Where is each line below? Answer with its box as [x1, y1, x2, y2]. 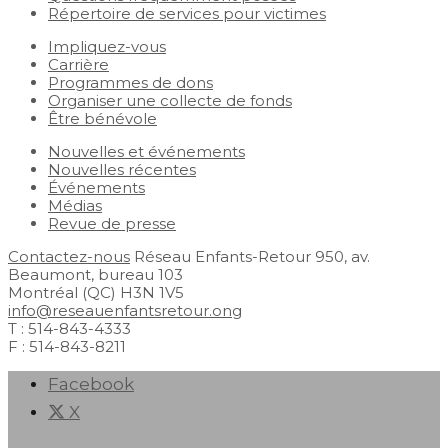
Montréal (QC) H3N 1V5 [8, 283, 184, 302]
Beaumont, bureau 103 [8, 265, 183, 284]
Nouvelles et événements [48, 142, 245, 161]
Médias [48, 196, 102, 215]
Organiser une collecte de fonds [48, 91, 292, 110]
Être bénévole [48, 109, 157, 128]
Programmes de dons [48, 73, 213, 92]
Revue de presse [48, 214, 176, 233]
